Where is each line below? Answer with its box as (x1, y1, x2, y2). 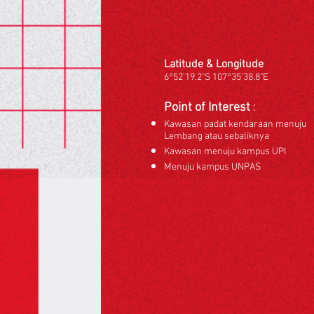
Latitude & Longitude (164, 57, 264, 71)
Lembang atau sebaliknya (164, 130, 269, 142)
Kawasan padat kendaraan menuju (164, 118, 306, 130)
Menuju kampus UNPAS (164, 161, 261, 173)
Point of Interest (164, 100, 250, 115)
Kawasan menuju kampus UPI (164, 146, 286, 158)
